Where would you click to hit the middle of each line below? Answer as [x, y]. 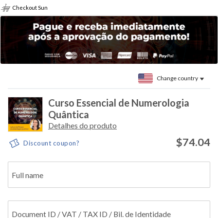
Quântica [69, 114]
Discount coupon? [51, 143]
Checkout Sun [30, 8]
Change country [177, 78]
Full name [27, 175]
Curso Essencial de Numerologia [119, 103]
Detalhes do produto [82, 125]
